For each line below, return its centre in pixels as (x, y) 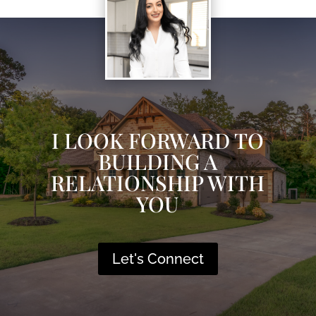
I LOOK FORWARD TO (158, 140)
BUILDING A (158, 162)
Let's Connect (158, 259)
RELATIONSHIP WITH (158, 183)
